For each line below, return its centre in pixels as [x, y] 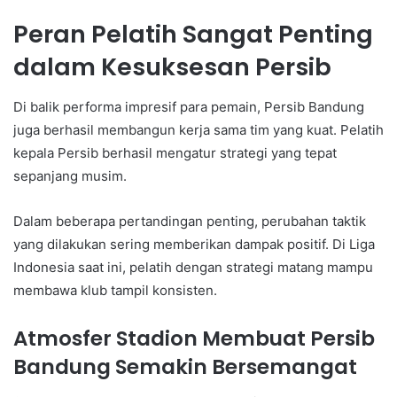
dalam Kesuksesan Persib [172, 67]
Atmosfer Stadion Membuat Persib [194, 338]
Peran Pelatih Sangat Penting [193, 35]
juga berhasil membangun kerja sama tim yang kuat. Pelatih [198, 129]
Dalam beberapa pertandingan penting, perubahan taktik [190, 221]
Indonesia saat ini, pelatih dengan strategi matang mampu [193, 267]
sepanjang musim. [70, 175]
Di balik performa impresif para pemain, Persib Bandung [189, 106]
